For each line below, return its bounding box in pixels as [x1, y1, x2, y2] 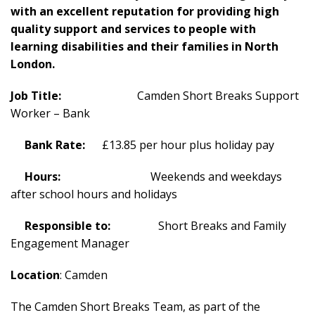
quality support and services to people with [11, 21, 256, 37]
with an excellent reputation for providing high [11, 4, 279, 19]
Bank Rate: [25, 137, 102, 153]
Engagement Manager [11, 236, 129, 251]
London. [11, 56, 55, 72]
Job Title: [11, 88, 137, 103]
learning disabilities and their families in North [11, 39, 278, 54]
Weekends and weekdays [150, 169, 282, 184]
